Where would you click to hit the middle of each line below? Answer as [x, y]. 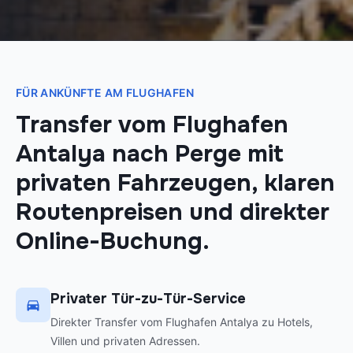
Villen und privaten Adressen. [125, 341]
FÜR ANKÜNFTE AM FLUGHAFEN [105, 93]
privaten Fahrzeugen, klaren [175, 183]
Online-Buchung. [113, 242]
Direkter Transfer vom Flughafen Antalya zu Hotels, [182, 322]
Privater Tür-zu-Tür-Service [148, 299]
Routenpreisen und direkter [173, 212]
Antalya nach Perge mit [150, 154]
